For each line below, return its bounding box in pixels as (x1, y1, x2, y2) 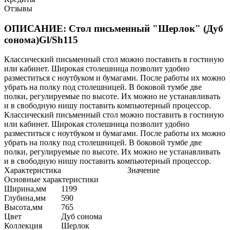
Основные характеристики (4, 175, 99, 184)
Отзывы (4, 4, 32, 13)
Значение (127, 166, 160, 175)
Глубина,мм (4, 194, 46, 203)
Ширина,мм (4, 184, 46, 194)
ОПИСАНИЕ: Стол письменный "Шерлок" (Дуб (4, 23, 223, 34)
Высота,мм (4, 203, 43, 212)
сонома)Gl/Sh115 (4, 34, 78, 45)
